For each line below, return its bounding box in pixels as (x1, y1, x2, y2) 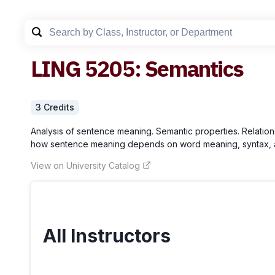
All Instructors (43, 225, 171, 247)
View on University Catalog (31, 160, 140, 171)
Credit (44, 101, 69, 112)
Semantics (145, 54, 244, 83)
